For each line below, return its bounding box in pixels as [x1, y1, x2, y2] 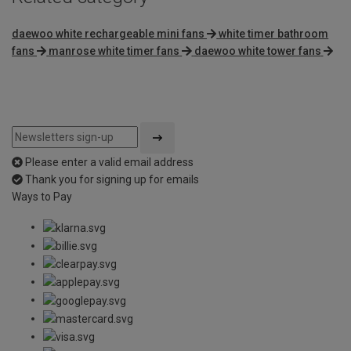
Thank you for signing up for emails [25, 173, 199, 186]
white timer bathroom [219, 27, 329, 41]
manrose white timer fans [49, 45, 180, 58]
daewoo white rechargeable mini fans [12, 27, 204, 41]
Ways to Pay [12, 190, 72, 204]
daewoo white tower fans [194, 45, 321, 58]
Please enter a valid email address [25, 156, 194, 169]
